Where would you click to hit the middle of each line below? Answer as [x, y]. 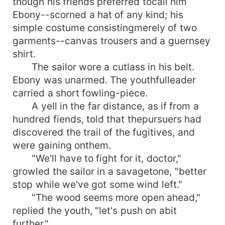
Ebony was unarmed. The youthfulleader [104, 80]
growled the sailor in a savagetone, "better [109, 171]
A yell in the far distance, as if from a [106, 106]
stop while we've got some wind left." [97, 184]
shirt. [24, 53]
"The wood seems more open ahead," [107, 197]
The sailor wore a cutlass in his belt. [104, 67]
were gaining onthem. [62, 145]
